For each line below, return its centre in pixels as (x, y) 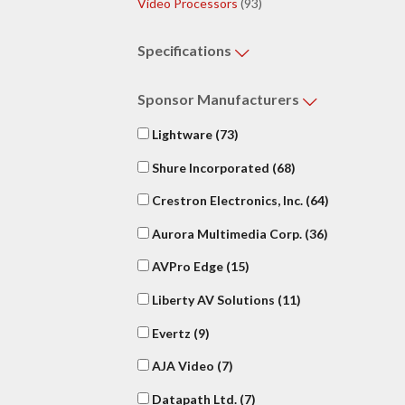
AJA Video (183, 366)
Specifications (186, 51)
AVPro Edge (188, 267)
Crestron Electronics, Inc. (227, 201)
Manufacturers (250, 99)
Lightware (182, 134)
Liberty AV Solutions (213, 299)
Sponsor (167, 99)
